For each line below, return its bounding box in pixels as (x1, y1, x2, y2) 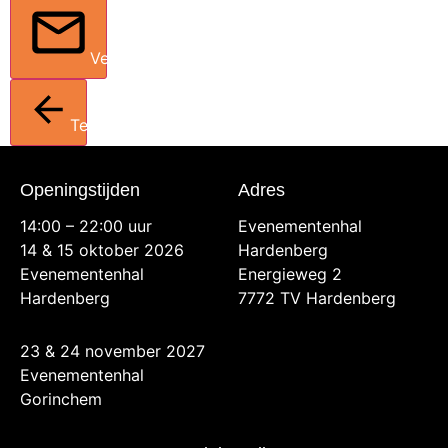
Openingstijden (20, 179, 140, 200)
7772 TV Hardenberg (238, 287, 397, 308)
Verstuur (90, 47, 153, 68)
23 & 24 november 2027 (20, 340, 205, 361)
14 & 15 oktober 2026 (20, 239, 184, 260)
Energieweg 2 (238, 263, 343, 284)
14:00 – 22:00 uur (20, 215, 152, 236)
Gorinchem (20, 388, 102, 409)
